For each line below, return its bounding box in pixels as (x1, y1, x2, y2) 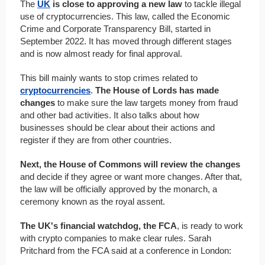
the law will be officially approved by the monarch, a (20, 183, 217, 194)
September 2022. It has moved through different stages (20, 35, 232, 46)
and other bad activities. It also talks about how (20, 109, 199, 120)
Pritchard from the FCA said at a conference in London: (20, 245, 231, 256)
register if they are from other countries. (20, 134, 172, 145)
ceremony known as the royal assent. (20, 196, 165, 206)
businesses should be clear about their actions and (20, 122, 215, 132)
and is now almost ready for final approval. (20, 48, 182, 59)
